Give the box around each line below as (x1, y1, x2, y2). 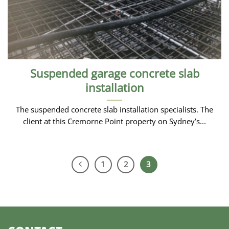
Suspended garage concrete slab (30, 65, 199, 81)
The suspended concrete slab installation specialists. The (16, 104, 213, 115)
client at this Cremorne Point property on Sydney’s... (23, 116, 206, 127)
